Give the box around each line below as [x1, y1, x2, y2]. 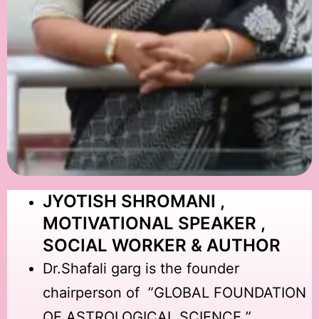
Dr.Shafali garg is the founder [43, 259, 239, 277]
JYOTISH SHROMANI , [43, 190, 224, 211]
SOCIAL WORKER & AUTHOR [43, 234, 281, 256]
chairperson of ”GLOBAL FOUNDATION [43, 283, 306, 301]
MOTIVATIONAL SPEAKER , [43, 212, 265, 234]
